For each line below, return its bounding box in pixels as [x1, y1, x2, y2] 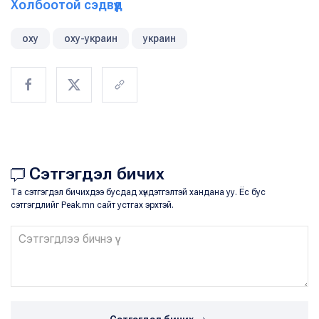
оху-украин [64, 33, 117, 45]
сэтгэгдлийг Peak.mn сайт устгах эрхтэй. [11, 200, 174, 211]
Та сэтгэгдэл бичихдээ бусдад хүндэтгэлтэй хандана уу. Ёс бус [11, 187, 266, 198]
